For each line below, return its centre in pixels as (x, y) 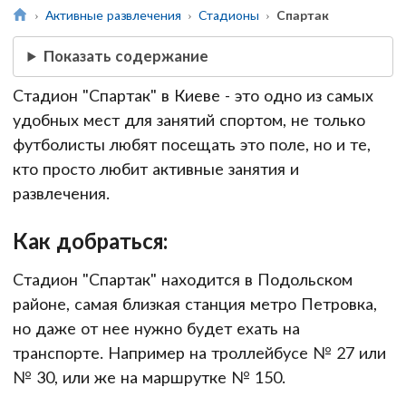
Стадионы (228, 14)
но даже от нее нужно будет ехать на (156, 329)
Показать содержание (126, 56)
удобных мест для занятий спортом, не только (189, 119)
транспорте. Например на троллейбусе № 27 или (199, 353)
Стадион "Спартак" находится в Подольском (183, 280)
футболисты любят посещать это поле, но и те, (192, 144)
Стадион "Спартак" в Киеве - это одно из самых (193, 95)
